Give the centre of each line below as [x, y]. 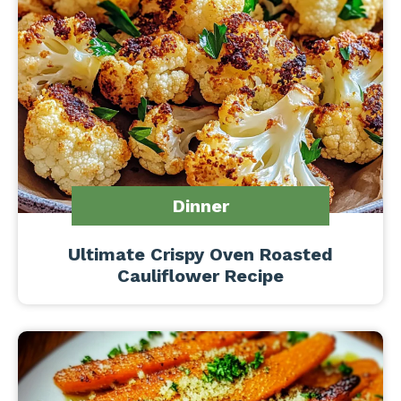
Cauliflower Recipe [200, 276]
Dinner [200, 206]
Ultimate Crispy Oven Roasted [200, 254]
